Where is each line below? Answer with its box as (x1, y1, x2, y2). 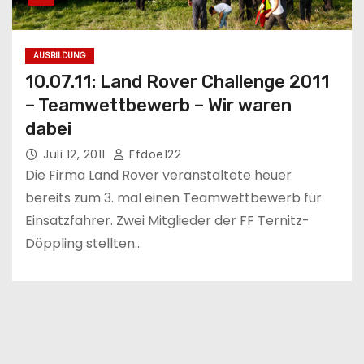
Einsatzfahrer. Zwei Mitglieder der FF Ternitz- (25, 210, 310, 230)
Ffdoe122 (125, 145, 181, 162)
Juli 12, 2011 (43, 145, 109, 162)
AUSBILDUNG (33, 49, 86, 62)
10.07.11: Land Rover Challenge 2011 (25, 70, 330, 93)
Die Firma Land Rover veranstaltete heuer (25, 165, 292, 184)
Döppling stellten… (25, 233, 142, 253)
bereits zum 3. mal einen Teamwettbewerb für (25, 188, 322, 207)
